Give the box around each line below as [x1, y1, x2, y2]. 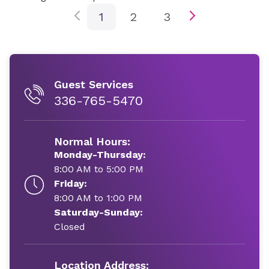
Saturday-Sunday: [54, 207, 143, 218]
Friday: [54, 178, 87, 189]
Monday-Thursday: [54, 149, 146, 160]
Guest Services [54, 78, 133, 91]
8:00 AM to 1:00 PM [54, 192, 142, 204]
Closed [54, 221, 85, 232]
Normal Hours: [54, 135, 130, 148]
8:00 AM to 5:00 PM [54, 163, 144, 175]
